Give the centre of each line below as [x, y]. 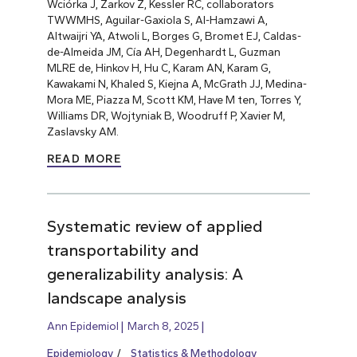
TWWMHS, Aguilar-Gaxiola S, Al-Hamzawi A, [157, 20]
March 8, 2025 [163, 326]
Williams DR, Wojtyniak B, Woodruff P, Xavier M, [166, 115]
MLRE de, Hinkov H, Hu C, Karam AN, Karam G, [159, 67]
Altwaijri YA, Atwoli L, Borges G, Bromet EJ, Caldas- [174, 35]
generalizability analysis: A [145, 274]
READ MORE [84, 159]
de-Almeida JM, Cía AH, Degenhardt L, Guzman [163, 51]
